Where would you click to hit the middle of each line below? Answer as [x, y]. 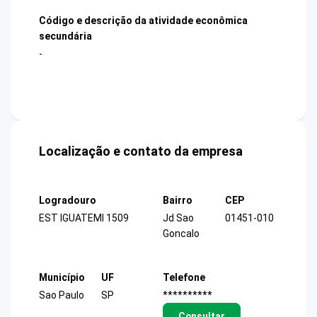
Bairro [178, 201]
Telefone [184, 277]
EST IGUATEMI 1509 [84, 218]
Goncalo [181, 234]
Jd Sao [178, 218]
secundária [65, 36]
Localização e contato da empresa [141, 151]
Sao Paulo [62, 295]
